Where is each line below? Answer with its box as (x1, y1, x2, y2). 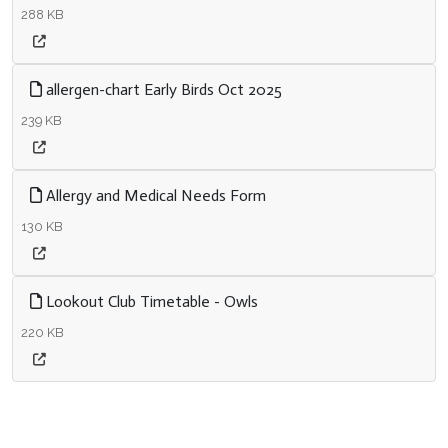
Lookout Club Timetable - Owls (46, 292, 258, 311)
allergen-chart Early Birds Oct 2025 (42, 80, 282, 99)
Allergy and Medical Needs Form (42, 186, 266, 205)
